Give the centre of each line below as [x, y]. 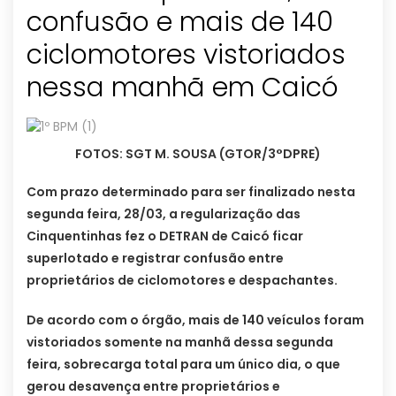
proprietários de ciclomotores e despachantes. [182, 281]
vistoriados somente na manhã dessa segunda [180, 343]
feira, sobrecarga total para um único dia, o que [183, 365]
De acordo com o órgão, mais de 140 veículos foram [195, 320]
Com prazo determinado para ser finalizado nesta [191, 192]
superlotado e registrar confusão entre [155, 259]
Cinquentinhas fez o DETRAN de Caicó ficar [165, 236]
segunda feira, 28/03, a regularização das [164, 214]
